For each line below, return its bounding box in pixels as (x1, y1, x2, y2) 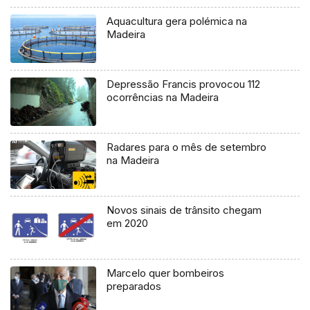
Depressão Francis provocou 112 (107, 77, 261, 91)
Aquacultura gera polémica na (107, 15, 248, 28)
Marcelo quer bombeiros (107, 266, 225, 280)
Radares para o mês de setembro (107, 140, 267, 154)
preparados (107, 280, 162, 293)
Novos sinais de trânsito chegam (107, 203, 262, 217)
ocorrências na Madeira (107, 91, 219, 104)
